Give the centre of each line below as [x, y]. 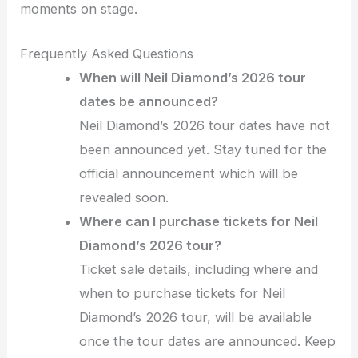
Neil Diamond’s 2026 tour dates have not [205, 126]
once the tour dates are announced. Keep [208, 342]
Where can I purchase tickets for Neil [199, 222]
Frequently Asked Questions [107, 54]
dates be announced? [149, 102]
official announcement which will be [189, 174]
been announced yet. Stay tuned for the [203, 150]
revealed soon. [124, 198]
